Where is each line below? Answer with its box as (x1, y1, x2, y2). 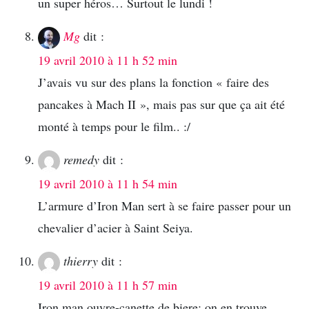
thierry (63, 252, 98, 269)
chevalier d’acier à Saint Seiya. (38, 219, 193, 236)
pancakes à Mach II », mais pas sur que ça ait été (38, 96, 285, 113)
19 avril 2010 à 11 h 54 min (38, 175, 177, 192)
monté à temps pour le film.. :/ (38, 118, 190, 135)
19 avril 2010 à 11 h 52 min (38, 52, 177, 69)
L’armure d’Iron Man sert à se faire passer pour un (38, 197, 291, 214)
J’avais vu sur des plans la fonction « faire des (38, 74, 269, 91)
